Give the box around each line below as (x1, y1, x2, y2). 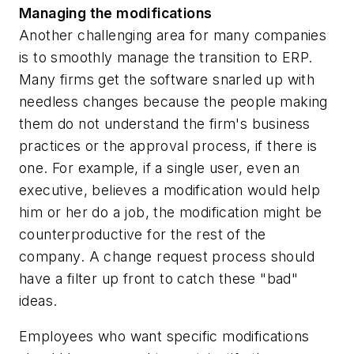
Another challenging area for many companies (19, 26, 327, 43)
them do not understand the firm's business (19, 115, 311, 132)
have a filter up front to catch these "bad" (19, 269, 299, 287)
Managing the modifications (19, 4, 213, 21)
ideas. (19, 292, 58, 309)
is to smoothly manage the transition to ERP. (19, 48, 313, 66)
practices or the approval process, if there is (19, 137, 318, 154)
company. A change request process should (19, 247, 314, 265)
